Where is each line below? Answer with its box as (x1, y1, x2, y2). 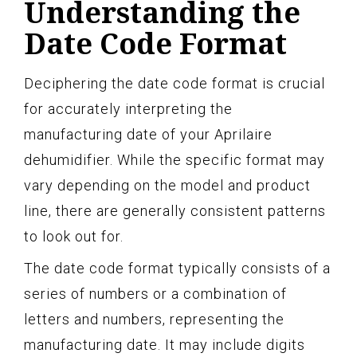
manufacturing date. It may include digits (24, 336, 305, 354)
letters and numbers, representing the (24, 311, 284, 328)
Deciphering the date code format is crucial (24, 75, 325, 92)
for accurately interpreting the (24, 100, 233, 118)
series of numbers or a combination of (24, 285, 287, 303)
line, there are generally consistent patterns (24, 202, 326, 220)
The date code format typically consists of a (24, 260, 331, 277)
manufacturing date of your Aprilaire (24, 126, 273, 143)
